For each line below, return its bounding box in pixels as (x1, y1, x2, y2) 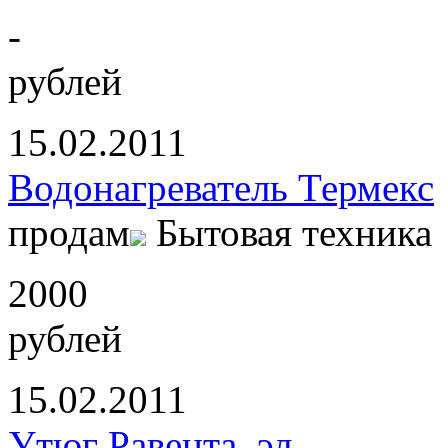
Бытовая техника (156, 210, 432, 254)
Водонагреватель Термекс (8, 165, 434, 209)
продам (8, 210, 130, 254)
